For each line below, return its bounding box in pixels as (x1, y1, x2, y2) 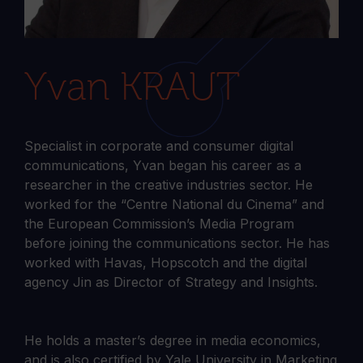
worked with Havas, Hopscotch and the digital (24, 254, 307, 271)
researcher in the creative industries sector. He (24, 177, 313, 194)
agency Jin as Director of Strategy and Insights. (24, 274, 318, 291)
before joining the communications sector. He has (24, 235, 330, 252)
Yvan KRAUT (24, 66, 240, 109)
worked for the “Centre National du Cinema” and (24, 196, 324, 213)
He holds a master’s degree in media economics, (24, 332, 321, 349)
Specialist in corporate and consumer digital (24, 138, 293, 155)
